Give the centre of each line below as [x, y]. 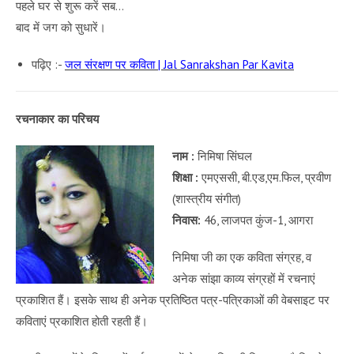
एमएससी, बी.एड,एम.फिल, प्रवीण [264, 177]
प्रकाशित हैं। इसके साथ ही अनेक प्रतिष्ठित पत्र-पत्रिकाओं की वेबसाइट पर [173, 299]
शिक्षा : [185, 177]
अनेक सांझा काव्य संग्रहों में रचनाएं [243, 278]
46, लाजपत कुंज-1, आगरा [256, 220]
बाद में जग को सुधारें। [61, 27]
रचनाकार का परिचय [57, 119]
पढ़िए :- [48, 64]
